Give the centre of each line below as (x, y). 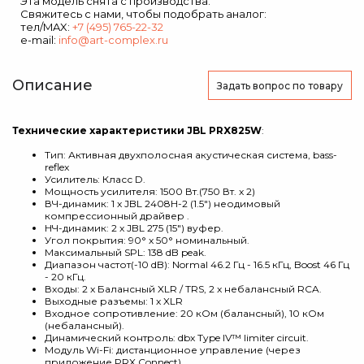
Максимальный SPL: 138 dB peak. (126, 252)
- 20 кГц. (65, 277)
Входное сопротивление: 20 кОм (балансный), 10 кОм (184, 313)
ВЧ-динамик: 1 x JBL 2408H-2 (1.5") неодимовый (162, 204)
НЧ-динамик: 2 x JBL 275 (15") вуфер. (134, 228)
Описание (52, 85)
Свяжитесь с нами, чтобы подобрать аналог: (143, 14)
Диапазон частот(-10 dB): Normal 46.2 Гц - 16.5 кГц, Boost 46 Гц (197, 264)
